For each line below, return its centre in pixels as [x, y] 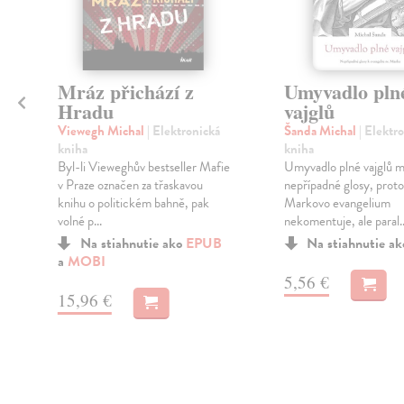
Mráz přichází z [125, 92]
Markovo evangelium [337, 203]
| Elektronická [183, 131]
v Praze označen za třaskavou [130, 185]
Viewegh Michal [102, 131]
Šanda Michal [321, 131]
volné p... [79, 221]
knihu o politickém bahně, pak [133, 203]
